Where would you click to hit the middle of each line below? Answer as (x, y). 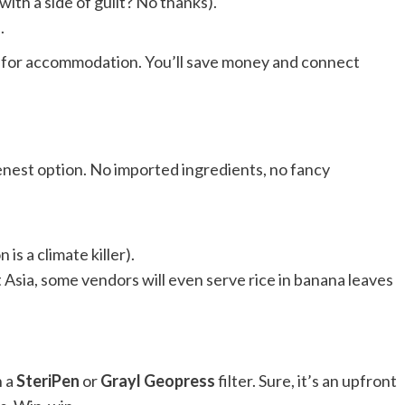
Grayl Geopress (158, 380)
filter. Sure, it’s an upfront (306, 380)
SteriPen (48, 380)
